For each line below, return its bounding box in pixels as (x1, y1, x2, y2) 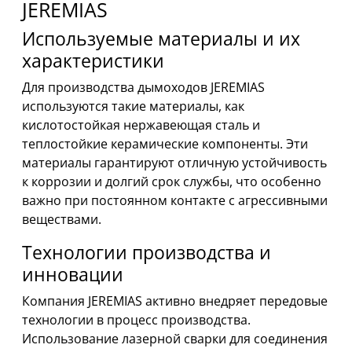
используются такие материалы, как (22, 97, 244, 115)
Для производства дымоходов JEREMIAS (22, 78, 265, 96)
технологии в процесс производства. (22, 310, 251, 328)
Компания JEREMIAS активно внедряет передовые (22, 291, 328, 310)
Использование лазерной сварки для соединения (22, 329, 328, 347)
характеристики (22, 47, 164, 73)
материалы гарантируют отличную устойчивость (22, 153, 327, 171)
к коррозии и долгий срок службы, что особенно (22, 172, 321, 190)
